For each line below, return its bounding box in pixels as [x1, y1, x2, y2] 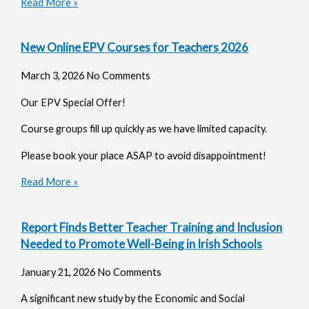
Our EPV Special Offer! [21, 96, 126, 108]
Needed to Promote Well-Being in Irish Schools [21, 236, 263, 251]
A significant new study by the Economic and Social [21, 292, 246, 305]
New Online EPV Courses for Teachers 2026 [21, 40, 249, 55]
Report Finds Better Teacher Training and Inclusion [21, 219, 283, 235]
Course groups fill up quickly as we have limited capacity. [21, 123, 268, 135]
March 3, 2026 [21, 70, 87, 82]
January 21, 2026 [21, 266, 98, 278]
